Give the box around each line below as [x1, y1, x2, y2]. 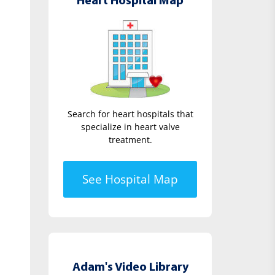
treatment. [108, 133, 152, 145]
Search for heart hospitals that [67, 107, 193, 120]
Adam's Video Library [72, 261, 188, 274]
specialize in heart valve [80, 120, 180, 133]
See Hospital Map [82, 171, 179, 187]
